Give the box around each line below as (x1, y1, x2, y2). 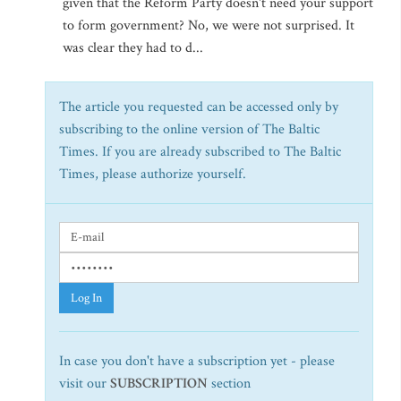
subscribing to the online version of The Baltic (59, 120, 320, 139)
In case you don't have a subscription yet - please (59, 352, 335, 371)
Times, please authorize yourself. (59, 165, 246, 183)
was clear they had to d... (63, 38, 203, 57)
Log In (71, 290, 102, 306)
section (208, 374, 251, 393)
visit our (59, 374, 110, 393)
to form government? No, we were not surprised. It (63, 16, 354, 35)
